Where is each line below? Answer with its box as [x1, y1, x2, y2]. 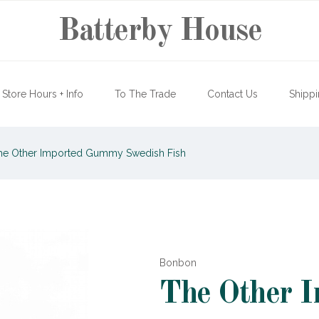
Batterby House [58, 15, 261, 47]
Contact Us [207, 88, 258, 100]
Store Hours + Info [2, 88, 83, 100]
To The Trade [115, 88, 176, 100]
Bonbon [159, 257, 197, 268]
